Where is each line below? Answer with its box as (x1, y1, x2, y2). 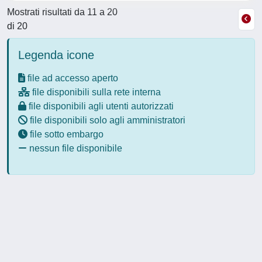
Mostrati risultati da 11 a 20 (7, 7, 118, 17)
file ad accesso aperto (25, 73, 118, 83)
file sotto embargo (27, 129, 104, 139)
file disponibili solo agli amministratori (27, 115, 185, 125)
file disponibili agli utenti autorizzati (26, 101, 174, 111)
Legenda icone (18, 49, 94, 61)
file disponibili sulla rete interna (30, 87, 161, 97)
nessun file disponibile (27, 143, 122, 153)
